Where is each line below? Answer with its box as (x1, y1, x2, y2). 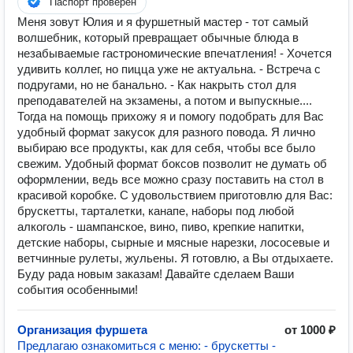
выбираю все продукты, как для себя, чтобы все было (17, 141, 315, 154)
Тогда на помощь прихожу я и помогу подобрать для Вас (17, 110, 324, 123)
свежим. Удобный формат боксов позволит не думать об (17, 157, 327, 170)
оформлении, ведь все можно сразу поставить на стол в (17, 173, 324, 186)
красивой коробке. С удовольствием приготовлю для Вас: (17, 188, 333, 202)
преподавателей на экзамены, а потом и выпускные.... (17, 94, 312, 107)
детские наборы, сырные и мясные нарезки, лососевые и (17, 236, 329, 249)
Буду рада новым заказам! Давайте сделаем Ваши (17, 267, 294, 281)
